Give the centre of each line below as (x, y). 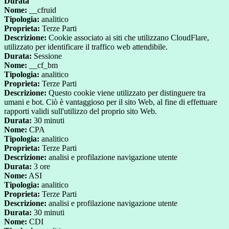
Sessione (47, 56)
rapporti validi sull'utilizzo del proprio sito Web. (81, 111)
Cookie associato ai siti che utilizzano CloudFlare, (128, 38)
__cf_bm (42, 65)
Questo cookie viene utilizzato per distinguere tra (126, 93)
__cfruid (42, 10)
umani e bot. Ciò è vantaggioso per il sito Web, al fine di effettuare (111, 102)
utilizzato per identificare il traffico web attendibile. (86, 47)
